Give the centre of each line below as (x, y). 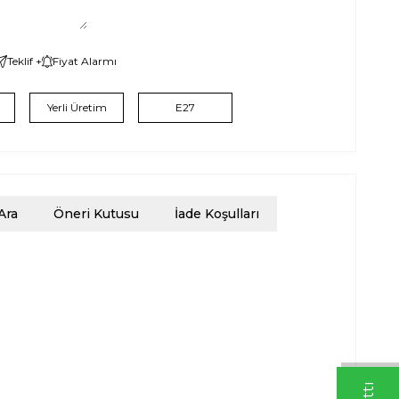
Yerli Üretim (77, 108)
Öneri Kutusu (96, 214)
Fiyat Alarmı (85, 61)
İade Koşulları (217, 214)
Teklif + (24, 61)
